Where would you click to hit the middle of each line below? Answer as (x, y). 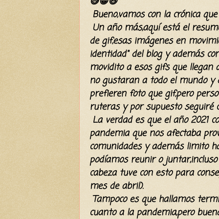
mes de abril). (116, 186)
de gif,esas (112, 41)
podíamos (109, 160)
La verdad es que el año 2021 (150, 120)
